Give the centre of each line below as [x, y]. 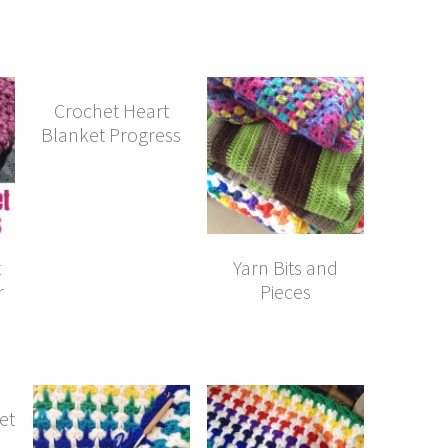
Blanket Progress [111, 135]
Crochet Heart [111, 111]
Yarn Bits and [285, 268]
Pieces [285, 292]
